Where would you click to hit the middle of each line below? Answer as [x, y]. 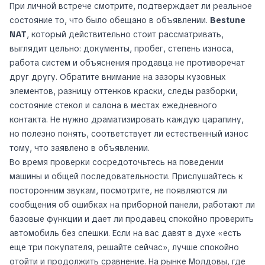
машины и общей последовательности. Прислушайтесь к [126, 176]
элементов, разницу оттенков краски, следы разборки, [124, 91]
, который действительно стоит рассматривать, [125, 34]
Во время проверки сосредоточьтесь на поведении [117, 162]
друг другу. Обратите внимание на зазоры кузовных [118, 77]
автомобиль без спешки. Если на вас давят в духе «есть [125, 233]
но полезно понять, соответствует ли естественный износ [129, 133]
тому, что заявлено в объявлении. [80, 148]
